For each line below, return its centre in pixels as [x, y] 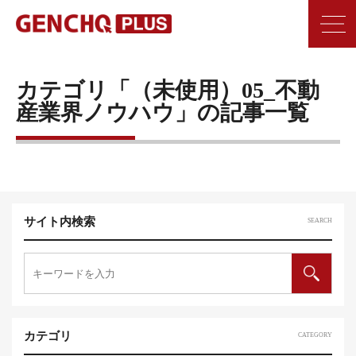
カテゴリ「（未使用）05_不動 [168, 90]
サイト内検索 [60, 221]
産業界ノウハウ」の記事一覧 [163, 112]
